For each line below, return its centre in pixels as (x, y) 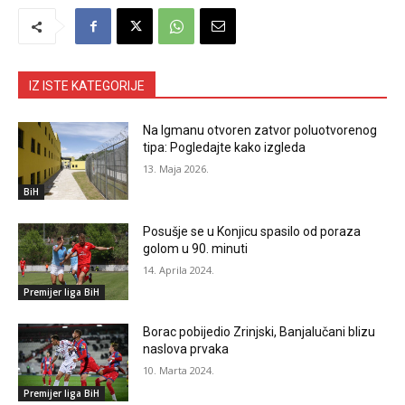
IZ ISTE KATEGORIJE (87, 86)
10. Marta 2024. (179, 371)
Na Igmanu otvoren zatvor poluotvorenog (260, 131)
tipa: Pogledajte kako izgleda (225, 148)
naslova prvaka (186, 349)
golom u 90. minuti (196, 248)
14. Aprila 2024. (179, 269)
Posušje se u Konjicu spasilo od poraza (252, 231)
